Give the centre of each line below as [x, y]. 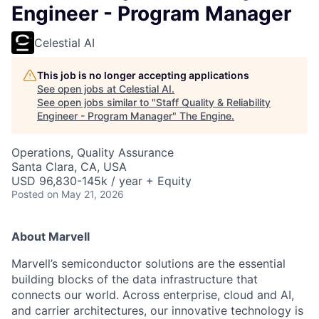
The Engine [205, 116]
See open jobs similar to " [96, 102]
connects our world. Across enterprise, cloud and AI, [153, 295]
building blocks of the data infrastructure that [135, 279]
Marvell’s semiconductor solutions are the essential [148, 263]
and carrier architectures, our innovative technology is [157, 310]
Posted [28, 194]
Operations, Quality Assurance [93, 152]
